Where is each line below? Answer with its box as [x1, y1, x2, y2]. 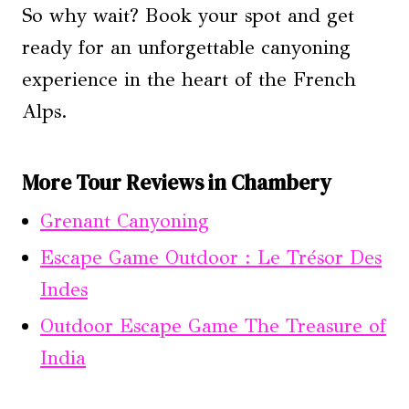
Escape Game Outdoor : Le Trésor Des [40, 246, 382, 269]
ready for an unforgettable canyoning [22, 35, 351, 59]
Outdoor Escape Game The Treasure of [40, 314, 386, 338]
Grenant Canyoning [40, 209, 209, 233]
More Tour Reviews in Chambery [22, 167, 330, 197]
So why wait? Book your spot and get [22, 3, 354, 27]
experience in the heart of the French [22, 67, 356, 91]
